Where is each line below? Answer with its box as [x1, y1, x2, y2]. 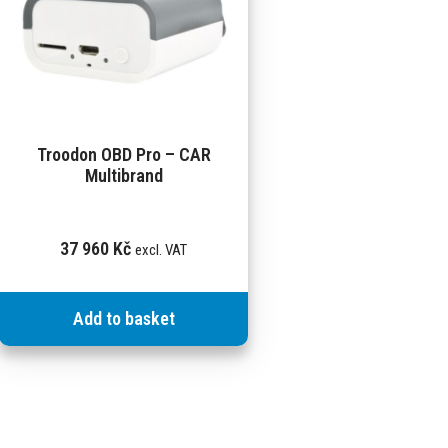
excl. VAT [135, 241, 188, 260]
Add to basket [72, 308, 175, 330]
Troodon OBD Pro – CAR [36, 144, 211, 166]
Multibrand [84, 165, 163, 187]
